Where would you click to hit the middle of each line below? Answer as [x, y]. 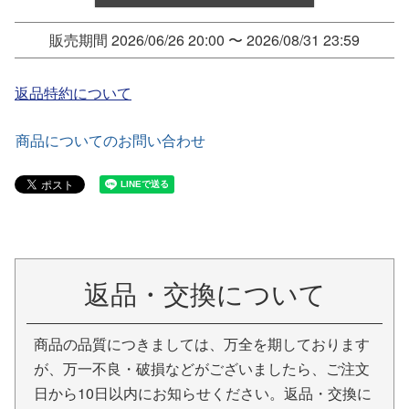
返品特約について [73, 92]
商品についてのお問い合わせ [110, 140]
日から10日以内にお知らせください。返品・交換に [203, 393]
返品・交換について [204, 292]
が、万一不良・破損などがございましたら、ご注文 [202, 368]
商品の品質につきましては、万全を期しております [202, 343]
